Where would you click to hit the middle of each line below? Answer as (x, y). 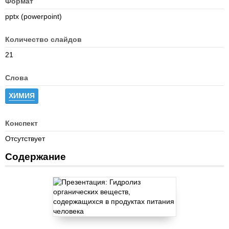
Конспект (21, 123)
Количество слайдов (43, 39)
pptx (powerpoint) (33, 16)
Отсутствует (25, 139)
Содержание (36, 157)
